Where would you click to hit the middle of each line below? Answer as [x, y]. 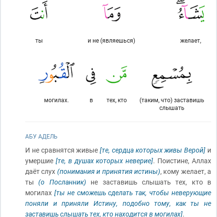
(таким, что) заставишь [172, 100]
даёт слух [41, 171]
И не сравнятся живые [63, 150]
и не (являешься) [111, 40]
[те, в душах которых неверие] [104, 161]
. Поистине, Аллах [182, 161]
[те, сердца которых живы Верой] [153, 150]
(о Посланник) [62, 182]
